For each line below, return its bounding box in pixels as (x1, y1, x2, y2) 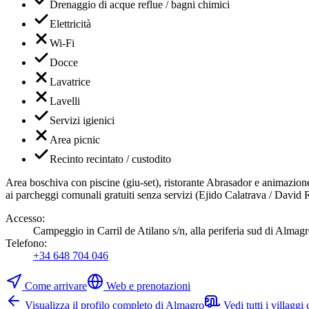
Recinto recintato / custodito (50, 153, 171, 165)
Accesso (6, 212, 42, 224)
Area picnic (50, 134, 100, 146)
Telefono (6, 237, 44, 249)
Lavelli (50, 95, 80, 107)
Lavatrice (50, 76, 90, 88)
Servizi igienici (50, 114, 114, 126)
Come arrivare (25, 280, 87, 292)
